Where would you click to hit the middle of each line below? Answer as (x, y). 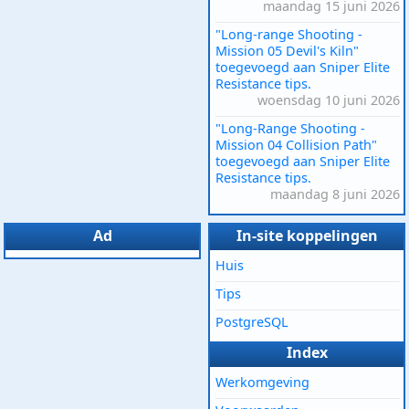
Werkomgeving (262, 382)
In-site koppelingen (307, 235)
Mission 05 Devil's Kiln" (287, 50)
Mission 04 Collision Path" (296, 144)
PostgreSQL (252, 321)
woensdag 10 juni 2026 (329, 100)
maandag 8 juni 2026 (335, 194)
